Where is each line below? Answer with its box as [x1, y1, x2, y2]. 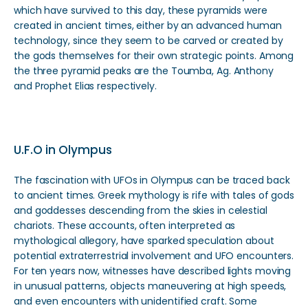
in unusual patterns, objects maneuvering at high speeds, [14, 279, 287, 293]
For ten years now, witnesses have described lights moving [14, 264, 291, 278]
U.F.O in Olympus [14, 142, 112, 158]
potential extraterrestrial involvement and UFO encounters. [14, 249, 294, 263]
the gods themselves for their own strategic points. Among [14, 49, 294, 63]
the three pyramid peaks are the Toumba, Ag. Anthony [14, 64, 274, 78]
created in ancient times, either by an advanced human [14, 19, 282, 32]
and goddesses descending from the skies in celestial [14, 203, 267, 217]
